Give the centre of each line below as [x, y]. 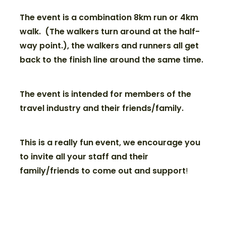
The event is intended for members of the [106, 94]
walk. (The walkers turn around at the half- [110, 31]
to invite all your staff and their [84, 156]
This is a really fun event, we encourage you [110, 142]
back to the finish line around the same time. [112, 60]
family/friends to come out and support [103, 171]
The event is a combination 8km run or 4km [109, 17]
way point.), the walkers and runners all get [109, 45]
